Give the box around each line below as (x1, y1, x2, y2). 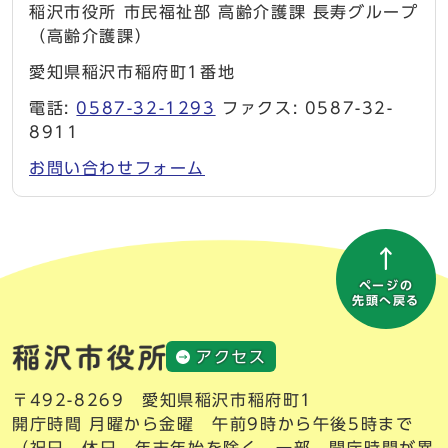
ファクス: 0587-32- (215, 100, 394, 116)
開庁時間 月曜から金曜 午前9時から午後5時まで (12, 416, 414, 432)
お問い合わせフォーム (29, 160, 205, 176)
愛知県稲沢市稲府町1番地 (29, 64, 236, 80)
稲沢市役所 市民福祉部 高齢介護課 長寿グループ (29, 4, 419, 20)
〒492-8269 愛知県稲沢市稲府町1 (12, 392, 313, 408)
